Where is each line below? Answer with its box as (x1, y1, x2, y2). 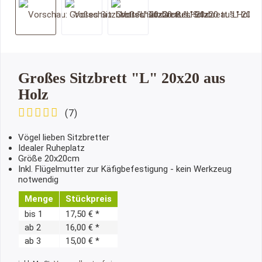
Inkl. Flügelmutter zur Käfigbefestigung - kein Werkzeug (18, 164, 232, 174)
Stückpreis (65, 194, 112, 204)
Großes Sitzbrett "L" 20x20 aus (18, 70, 225, 87)
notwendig (18, 174, 58, 185)
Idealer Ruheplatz (18, 143, 85, 153)
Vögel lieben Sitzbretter (18, 132, 109, 143)
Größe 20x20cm (18, 153, 80, 164)
